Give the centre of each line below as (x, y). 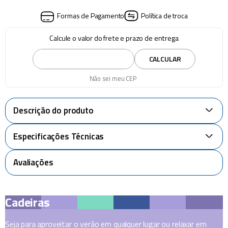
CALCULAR (165, 59)
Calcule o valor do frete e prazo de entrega (114, 38)
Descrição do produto (53, 110)
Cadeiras (27, 202)
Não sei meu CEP (113, 78)
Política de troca (164, 16)
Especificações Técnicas (59, 136)
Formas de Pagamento (91, 16)
